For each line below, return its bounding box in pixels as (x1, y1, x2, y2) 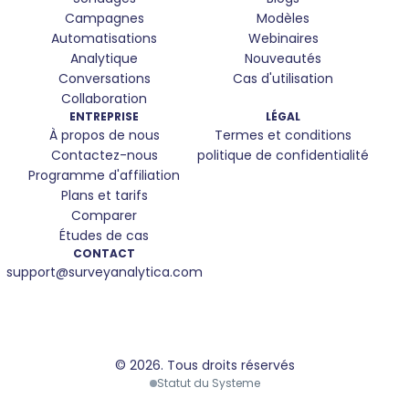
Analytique (70, 49, 138, 68)
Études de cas (59, 226, 149, 245)
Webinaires (247, 29, 319, 47)
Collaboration (61, 89, 147, 108)
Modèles (257, 9, 309, 27)
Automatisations (51, 29, 157, 47)
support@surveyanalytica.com (5, 263, 203, 281)
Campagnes (64, 9, 144, 27)
